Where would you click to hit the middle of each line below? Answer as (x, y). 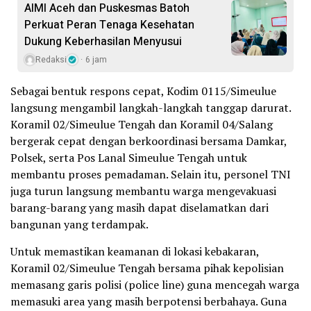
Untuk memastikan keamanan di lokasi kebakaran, (135, 252)
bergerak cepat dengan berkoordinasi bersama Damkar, (149, 141)
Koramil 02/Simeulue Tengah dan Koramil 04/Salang (142, 125)
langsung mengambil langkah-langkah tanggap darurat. (151, 108)
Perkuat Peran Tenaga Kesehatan (109, 25)
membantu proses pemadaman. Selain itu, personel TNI (151, 175)
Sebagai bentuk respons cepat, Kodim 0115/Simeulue (143, 91)
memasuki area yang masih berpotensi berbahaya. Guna (149, 302)
